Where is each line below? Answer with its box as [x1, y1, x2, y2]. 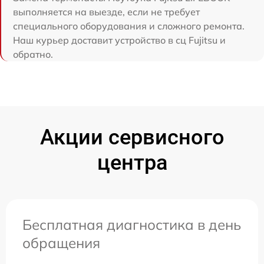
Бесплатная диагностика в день [22, 216, 241, 233]
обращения [22, 234, 100, 252]
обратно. [13, 48, 53, 60]
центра [97, 150, 167, 175]
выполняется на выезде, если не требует [13, 6, 200, 18]
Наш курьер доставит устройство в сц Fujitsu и [13, 34, 226, 46]
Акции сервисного [39, 125, 225, 150]
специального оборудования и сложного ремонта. [13, 20, 245, 32]
